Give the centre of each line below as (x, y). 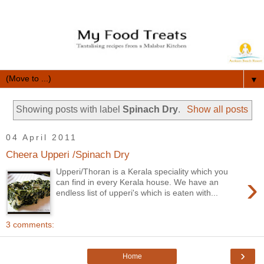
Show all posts (217, 110)
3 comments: (30, 224)
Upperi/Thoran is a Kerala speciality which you (142, 172)
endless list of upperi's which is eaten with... (137, 193)
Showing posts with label (70, 110)
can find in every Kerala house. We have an (138, 182)
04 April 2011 (42, 138)
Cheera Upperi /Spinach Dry (68, 155)
